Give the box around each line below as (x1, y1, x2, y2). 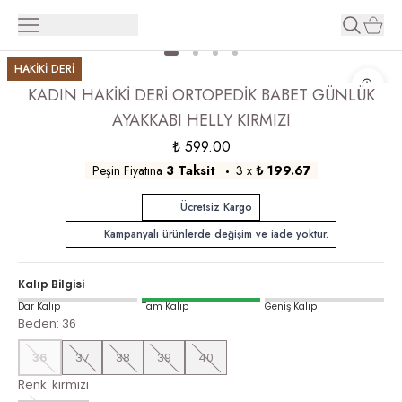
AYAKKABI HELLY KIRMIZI (111, 109, 291, 132)
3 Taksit (165, 162, 215, 179)
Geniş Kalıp (265, 300, 318, 313)
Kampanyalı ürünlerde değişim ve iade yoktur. (104, 226, 328, 242)
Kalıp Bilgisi (18, 276, 84, 292)
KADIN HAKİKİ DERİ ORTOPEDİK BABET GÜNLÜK (27, 83, 375, 107)
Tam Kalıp (141, 300, 188, 313)
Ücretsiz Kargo (180, 199, 252, 215)
